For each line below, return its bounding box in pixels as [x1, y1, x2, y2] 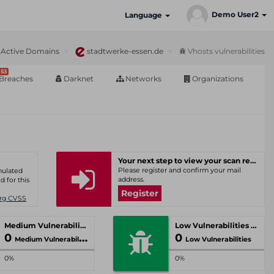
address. [117, 176, 144, 183]
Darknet [62, 74, 94, 83]
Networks [124, 74, 161, 83]
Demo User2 [212, 10, 261, 20]
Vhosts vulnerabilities [186, 46, 265, 56]
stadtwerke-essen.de [85, 46, 163, 56]
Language [125, 10, 164, 20]
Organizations [190, 74, 243, 83]
